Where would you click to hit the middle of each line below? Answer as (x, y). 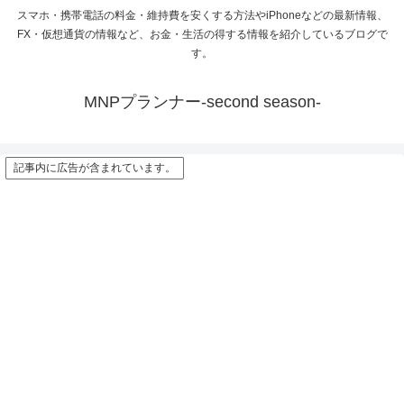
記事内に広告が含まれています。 (95, 168)
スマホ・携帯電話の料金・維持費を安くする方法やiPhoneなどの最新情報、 (202, 16)
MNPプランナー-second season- (202, 102)
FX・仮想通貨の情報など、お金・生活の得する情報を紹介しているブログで (202, 35)
